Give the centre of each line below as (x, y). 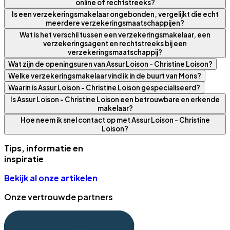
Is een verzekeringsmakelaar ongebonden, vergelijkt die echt (115, 14)
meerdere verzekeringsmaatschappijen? (115, 23)
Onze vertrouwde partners (59, 197)
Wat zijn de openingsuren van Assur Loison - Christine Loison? (110, 64)
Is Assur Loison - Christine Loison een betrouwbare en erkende (115, 99)
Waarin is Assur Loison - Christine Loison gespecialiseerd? (104, 87)
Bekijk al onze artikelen (51, 178)
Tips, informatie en (44, 148)
